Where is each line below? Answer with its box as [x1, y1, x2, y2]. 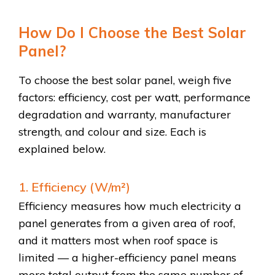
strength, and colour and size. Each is [18, 125, 206, 139]
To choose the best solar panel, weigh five [18, 73, 231, 88]
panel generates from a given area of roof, [18, 216, 235, 231]
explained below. [18, 142, 106, 157]
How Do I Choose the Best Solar [18, 23, 246, 42]
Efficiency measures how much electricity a [18, 199, 241, 214]
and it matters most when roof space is [18, 233, 218, 248]
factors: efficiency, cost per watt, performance [18, 90, 250, 105]
